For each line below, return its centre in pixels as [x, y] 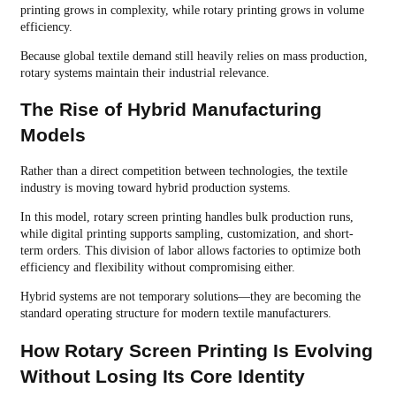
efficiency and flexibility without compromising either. [157, 268]
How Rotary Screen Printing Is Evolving [196, 350]
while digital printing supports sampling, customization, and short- [187, 234]
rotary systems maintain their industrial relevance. [145, 72]
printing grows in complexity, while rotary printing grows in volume [192, 10]
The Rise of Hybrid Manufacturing [171, 110]
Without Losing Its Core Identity [162, 376]
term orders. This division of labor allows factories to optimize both [190, 251]
